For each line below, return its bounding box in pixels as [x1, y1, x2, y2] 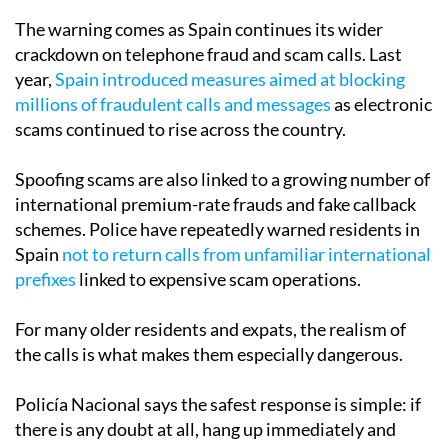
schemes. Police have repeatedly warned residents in [15, 217, 420, 240]
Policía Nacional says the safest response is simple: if [15, 392, 421, 415]
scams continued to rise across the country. [15, 117, 346, 140]
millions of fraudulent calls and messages [15, 92, 331, 115]
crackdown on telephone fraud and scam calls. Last [15, 42, 402, 65]
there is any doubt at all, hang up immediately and [15, 417, 396, 440]
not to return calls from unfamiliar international [62, 242, 431, 265]
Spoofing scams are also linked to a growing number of [15, 167, 430, 190]
